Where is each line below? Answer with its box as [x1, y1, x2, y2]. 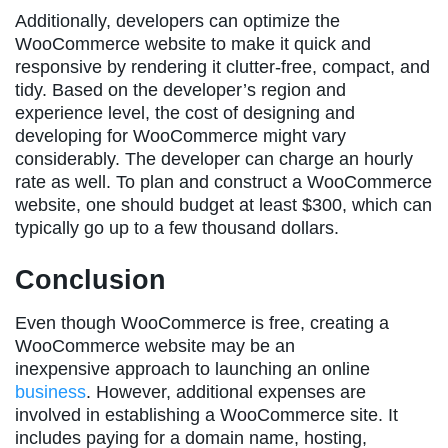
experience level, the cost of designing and [15, 102, 355, 123]
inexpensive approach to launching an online [15, 358, 370, 379]
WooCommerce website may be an [15, 335, 295, 356]
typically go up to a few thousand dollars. [15, 217, 339, 238]
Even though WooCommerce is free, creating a [15, 312, 389, 333]
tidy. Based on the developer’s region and [15, 79, 346, 100]
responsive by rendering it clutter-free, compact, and [15, 56, 430, 77]
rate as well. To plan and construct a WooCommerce [15, 171, 432, 192]
